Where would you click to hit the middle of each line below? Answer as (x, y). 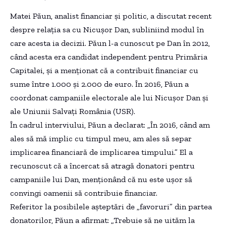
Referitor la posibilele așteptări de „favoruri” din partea (111, 206)
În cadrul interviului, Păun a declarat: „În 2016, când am (110, 125)
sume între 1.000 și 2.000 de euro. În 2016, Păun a (99, 84)
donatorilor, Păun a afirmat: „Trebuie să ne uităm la (102, 220)
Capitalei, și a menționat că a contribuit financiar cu (104, 70)
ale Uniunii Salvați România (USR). (73, 111)
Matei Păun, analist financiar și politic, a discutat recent (111, 16)
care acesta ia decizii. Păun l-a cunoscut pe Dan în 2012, (110, 43)
